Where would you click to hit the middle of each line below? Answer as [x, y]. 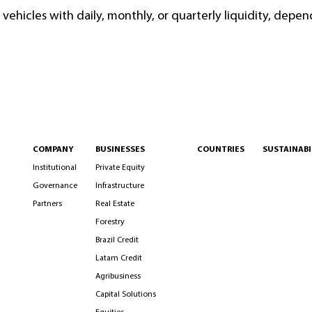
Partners [47, 204]
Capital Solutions [126, 295]
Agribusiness [118, 276]
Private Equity [120, 168]
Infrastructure [120, 186]
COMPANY [53, 150]
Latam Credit [119, 258]
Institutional [55, 168]
